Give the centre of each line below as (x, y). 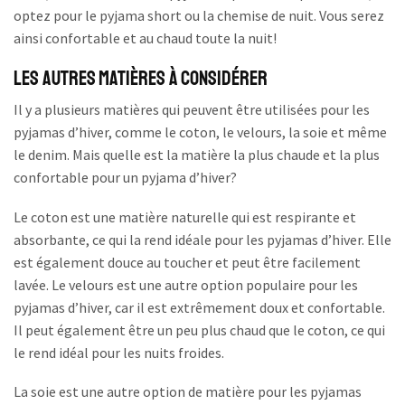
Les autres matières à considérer (141, 78)
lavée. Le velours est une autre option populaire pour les (186, 284)
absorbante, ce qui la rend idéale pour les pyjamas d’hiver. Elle (202, 239)
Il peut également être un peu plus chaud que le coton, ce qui (199, 330)
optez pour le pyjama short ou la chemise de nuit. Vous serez (199, 16)
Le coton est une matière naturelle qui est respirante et (185, 217)
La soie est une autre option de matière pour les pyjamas (188, 392)
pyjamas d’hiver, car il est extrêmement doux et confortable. (199, 307)
